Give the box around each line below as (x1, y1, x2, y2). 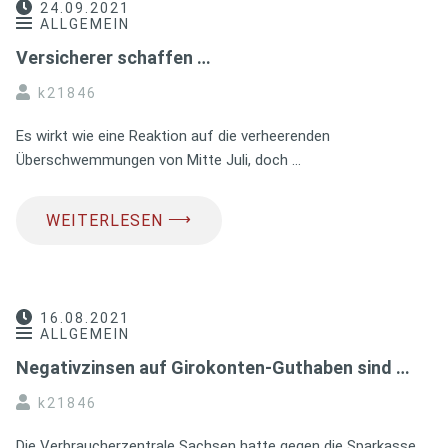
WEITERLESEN (46, 210, 163, 230)
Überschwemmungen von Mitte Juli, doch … (16, 150, 301, 169)
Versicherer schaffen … (16, 46, 211, 68)
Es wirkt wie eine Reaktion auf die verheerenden (16, 126, 330, 145)
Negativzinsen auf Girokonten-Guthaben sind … (16, 356, 410, 378)
